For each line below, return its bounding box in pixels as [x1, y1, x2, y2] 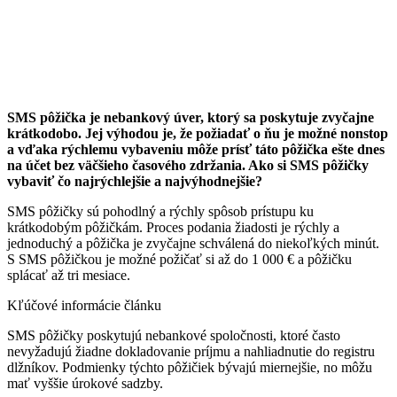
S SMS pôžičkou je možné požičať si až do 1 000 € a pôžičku [7, 252, 352, 268]
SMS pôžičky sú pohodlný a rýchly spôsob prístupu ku [7, 204, 314, 220]
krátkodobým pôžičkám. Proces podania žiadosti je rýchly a [7, 220, 339, 236]
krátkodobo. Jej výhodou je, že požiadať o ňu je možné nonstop [7, 126, 388, 142]
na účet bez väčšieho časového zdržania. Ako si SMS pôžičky [7, 158, 369, 174]
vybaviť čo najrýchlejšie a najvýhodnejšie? [7, 174, 262, 190]
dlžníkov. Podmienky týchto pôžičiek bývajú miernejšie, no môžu [7, 360, 372, 376]
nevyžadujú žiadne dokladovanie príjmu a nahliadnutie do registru [7, 344, 375, 360]
